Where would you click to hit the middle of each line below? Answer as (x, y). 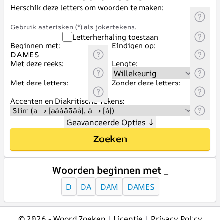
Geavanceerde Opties (107, 122)
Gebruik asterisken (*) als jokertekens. (73, 27)
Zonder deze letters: (146, 83)
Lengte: (125, 64)
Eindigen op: (134, 45)
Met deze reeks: (37, 64)
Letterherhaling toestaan (115, 37)
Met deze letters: (39, 83)
